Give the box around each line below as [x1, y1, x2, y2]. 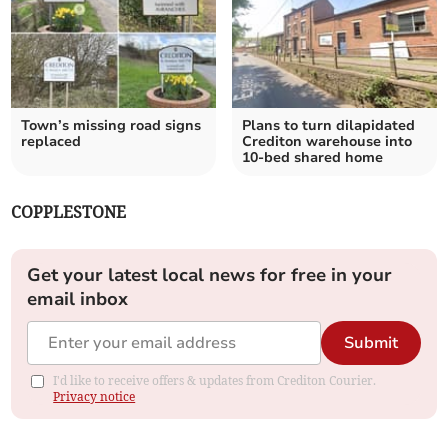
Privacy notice [53, 389, 136, 405]
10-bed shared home [242, 148, 383, 168]
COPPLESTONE [11, 202, 127, 223]
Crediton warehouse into [242, 132, 412, 152]
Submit [343, 332, 398, 355]
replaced [21, 132, 82, 152]
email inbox [27, 287, 129, 312]
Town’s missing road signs [21, 116, 202, 136]
